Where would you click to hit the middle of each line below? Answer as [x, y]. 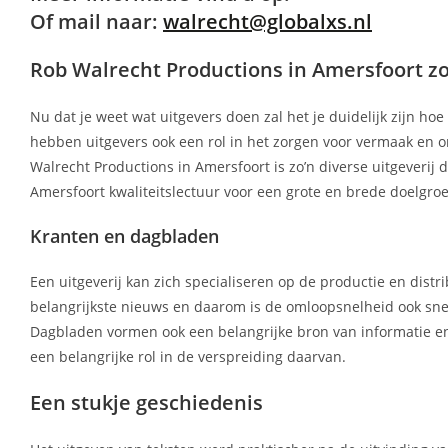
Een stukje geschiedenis [146, 403]
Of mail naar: [96, 22]
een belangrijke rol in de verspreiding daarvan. [188, 357]
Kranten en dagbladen [124, 236]
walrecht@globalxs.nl [267, 22]
